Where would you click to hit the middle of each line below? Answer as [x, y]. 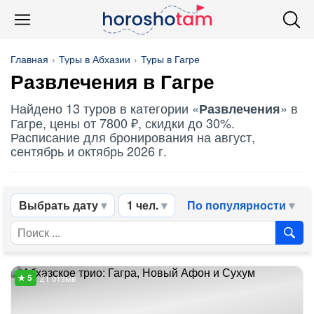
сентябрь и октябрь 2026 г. [89, 151]
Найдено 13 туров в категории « [105, 108]
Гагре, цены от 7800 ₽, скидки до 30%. [123, 123]
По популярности [237, 205]
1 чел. [143, 205]
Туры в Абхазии [95, 59]
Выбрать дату [59, 205]
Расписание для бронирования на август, [133, 137]
